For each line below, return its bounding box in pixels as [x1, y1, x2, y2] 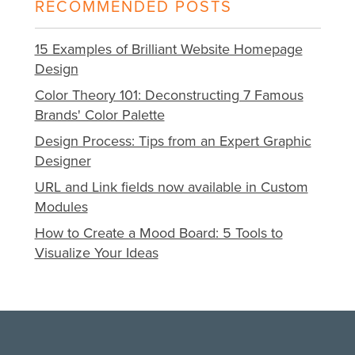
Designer [34, 152, 91, 170]
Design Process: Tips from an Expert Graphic [34, 132, 311, 151]
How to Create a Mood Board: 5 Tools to [34, 224, 283, 242]
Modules [34, 198, 88, 216]
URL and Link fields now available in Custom [34, 178, 308, 197]
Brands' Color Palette [34, 106, 165, 124]
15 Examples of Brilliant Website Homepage [34, 40, 303, 59]
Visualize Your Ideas [34, 244, 158, 262]
